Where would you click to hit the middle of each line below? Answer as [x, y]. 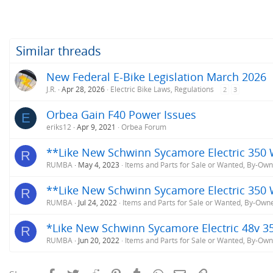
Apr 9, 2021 [96, 127]
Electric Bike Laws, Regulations [162, 89]
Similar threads [58, 51]
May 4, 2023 [99, 165]
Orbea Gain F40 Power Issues [121, 114]
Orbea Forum [144, 127]
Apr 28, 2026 [83, 89]
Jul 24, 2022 [97, 202]
